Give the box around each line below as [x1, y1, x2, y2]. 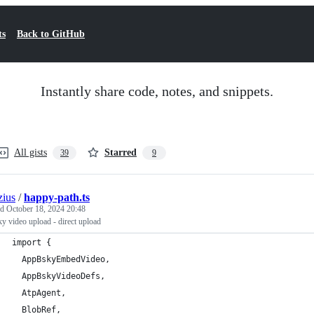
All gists [14, 147, 47, 158]
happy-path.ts [24, 191, 90, 203]
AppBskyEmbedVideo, [12, 254, 110, 264]
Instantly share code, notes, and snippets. [41, 83, 273, 99]
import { [12, 238, 51, 247]
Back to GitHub [17, 29, 85, 39]
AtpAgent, [12, 288, 66, 298]
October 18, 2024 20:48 [6, 204, 86, 214]
